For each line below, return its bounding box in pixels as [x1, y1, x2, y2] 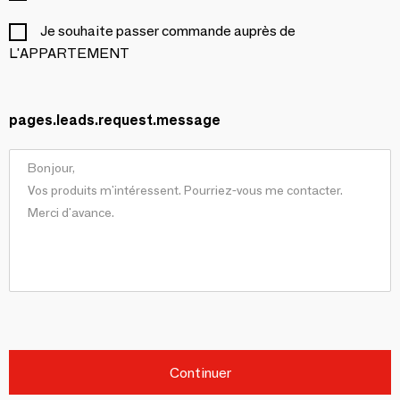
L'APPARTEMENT [9, 45, 129, 62]
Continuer [169, 363, 231, 381]
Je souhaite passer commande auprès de [40, 22, 296, 39]
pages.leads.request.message [9, 112, 221, 129]
